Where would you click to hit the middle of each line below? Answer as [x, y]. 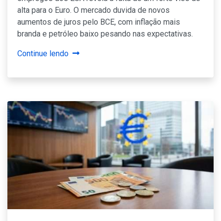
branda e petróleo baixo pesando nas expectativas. [105, 34]
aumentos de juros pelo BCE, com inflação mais [99, 22]
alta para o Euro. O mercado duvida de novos [93, 10]
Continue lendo [43, 53]
